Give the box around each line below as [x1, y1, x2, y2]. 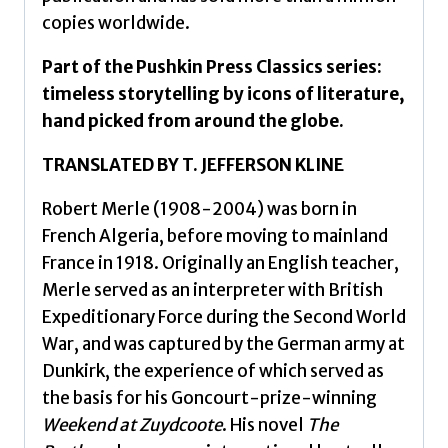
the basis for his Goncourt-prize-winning [42, 386, 377, 409]
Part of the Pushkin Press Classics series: [42, 55, 382, 78]
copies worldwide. [42, 11, 190, 34]
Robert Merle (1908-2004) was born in [42, 197, 357, 220]
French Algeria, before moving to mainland [42, 224, 388, 247]
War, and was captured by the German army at [42, 332, 405, 355]
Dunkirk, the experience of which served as [42, 359, 384, 382]
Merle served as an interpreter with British [42, 278, 383, 301]
